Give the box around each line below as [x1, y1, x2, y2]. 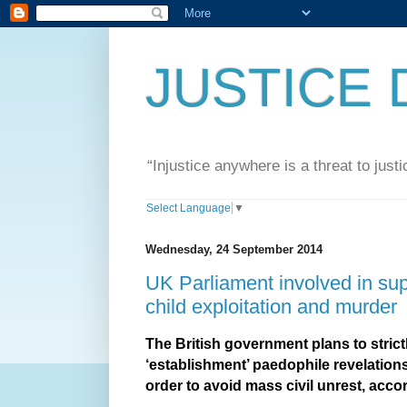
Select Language [146, 202, 231, 215]
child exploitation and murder [145, 294, 397, 318]
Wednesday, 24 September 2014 [145, 243, 323, 257]
